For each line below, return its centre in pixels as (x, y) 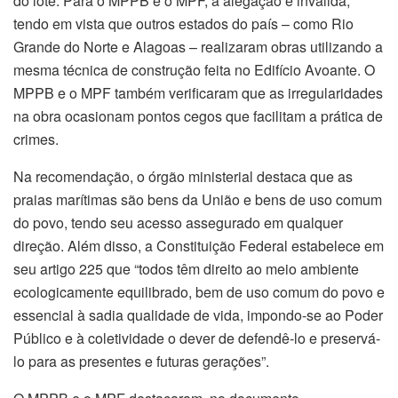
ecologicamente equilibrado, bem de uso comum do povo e (199, 292)
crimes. (36, 139)
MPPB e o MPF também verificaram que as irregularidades (198, 93)
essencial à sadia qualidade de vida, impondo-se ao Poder (198, 315)
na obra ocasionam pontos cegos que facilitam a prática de (198, 116)
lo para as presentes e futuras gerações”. (141, 362)
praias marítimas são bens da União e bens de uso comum (198, 200)
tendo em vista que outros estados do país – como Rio (183, 24)
